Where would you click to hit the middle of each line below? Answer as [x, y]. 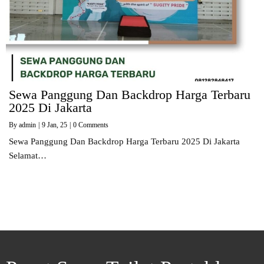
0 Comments [91, 125]
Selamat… [28, 156]
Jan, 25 [57, 125]
